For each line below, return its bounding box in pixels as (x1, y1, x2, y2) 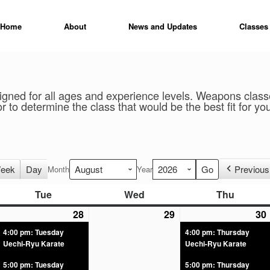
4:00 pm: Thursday (185, 227, 250, 238)
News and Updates (128, 20, 197, 32)
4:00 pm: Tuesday (3, 227, 64, 238)
